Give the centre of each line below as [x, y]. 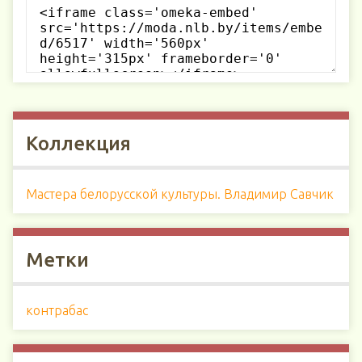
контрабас [57, 310]
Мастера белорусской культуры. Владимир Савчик [180, 194]
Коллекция [78, 143]
